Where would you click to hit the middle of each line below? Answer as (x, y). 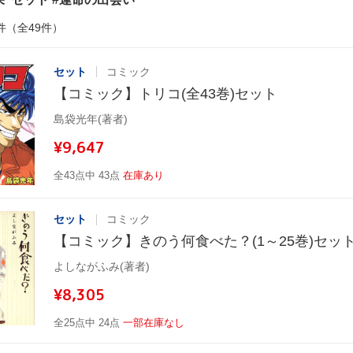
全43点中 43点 (87, 175)
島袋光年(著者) (91, 119)
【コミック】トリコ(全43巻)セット (165, 93)
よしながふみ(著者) (102, 267)
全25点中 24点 (87, 323)
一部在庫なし (154, 323)
